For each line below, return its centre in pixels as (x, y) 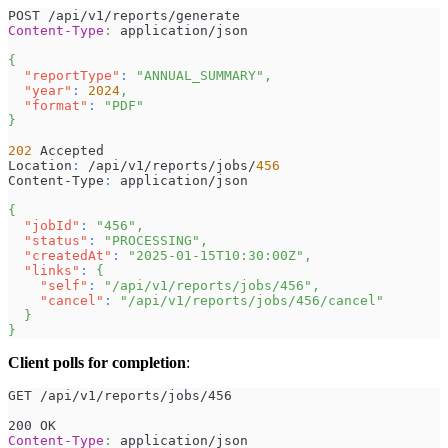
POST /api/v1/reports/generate (124, 15)
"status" (56, 240)
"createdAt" (68, 255)
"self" (64, 285)
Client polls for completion (97, 362)
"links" (52, 270)
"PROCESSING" (152, 240)
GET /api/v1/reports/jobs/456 (120, 395)
